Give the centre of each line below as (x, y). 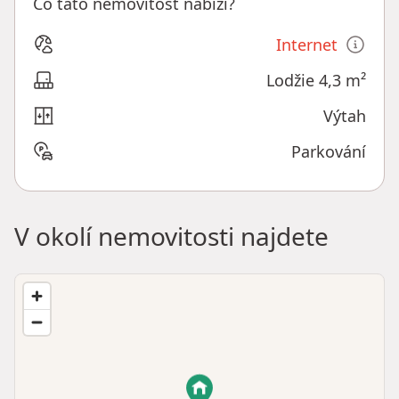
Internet (307, 45)
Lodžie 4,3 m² (316, 81)
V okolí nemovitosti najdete (171, 236)
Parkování (329, 152)
